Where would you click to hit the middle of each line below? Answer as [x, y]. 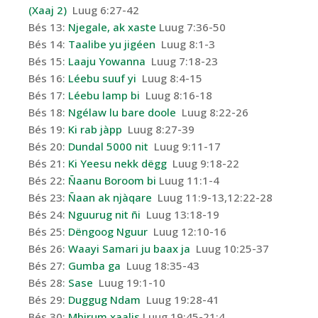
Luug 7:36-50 [191, 27]
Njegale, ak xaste [112, 27]
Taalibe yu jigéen [112, 44]
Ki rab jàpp [95, 130]
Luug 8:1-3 [185, 44]
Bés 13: [48, 27]
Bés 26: [48, 249]
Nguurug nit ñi [104, 215]
